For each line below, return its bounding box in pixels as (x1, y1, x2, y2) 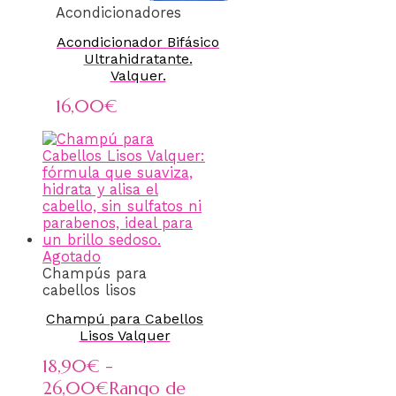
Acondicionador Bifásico (57, 33, 219, 50)
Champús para (42, 264, 147, 282)
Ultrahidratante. (83, 49, 193, 67)
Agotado (42, 247, 101, 265)
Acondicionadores (56, 4, 181, 22)
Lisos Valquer (79, 327, 171, 345)
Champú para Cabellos (46, 310, 203, 328)
